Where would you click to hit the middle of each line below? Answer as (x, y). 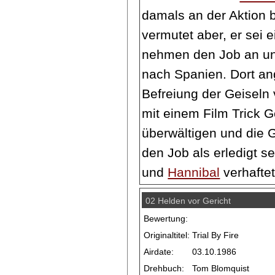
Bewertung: (166, 218)
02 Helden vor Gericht (188, 200)
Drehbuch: (164, 268)
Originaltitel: (167, 235)
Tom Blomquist (221, 268)
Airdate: (159, 251)
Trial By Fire (216, 235)
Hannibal (194, 172)
